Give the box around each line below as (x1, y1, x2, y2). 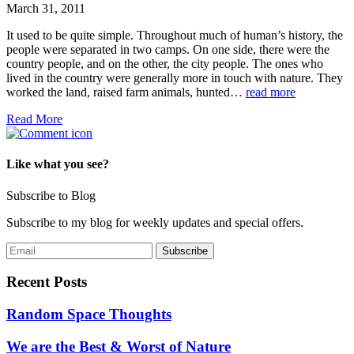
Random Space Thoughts (6, 306, 171, 323)
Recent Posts (6, 273, 87, 291)
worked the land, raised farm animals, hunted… (6, 85, 246, 100)
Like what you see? (6, 157, 109, 171)
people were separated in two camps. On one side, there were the (6, 43, 330, 57)
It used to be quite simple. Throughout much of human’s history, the (6, 28, 343, 43)
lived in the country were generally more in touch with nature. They (6, 71, 343, 85)
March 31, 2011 (6, 2, 85, 16)
